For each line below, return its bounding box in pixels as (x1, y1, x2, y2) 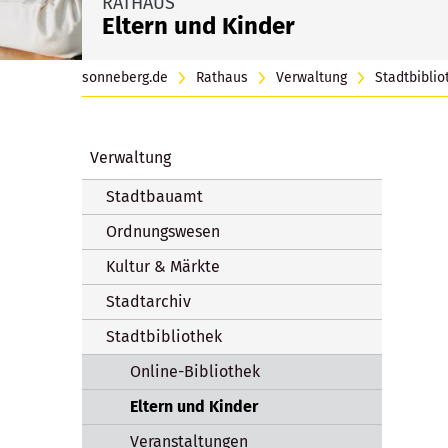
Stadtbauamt (106, 186, 203, 206)
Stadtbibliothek (106, 326, 222, 346)
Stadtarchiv (106, 291, 191, 311)
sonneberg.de (82, 68, 168, 86)
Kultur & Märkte (106, 256, 220, 276)
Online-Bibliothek (130, 361, 260, 381)
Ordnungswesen (106, 221, 220, 241)
